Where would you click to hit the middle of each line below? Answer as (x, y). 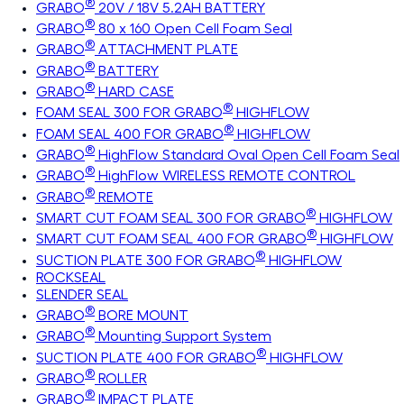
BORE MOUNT (142, 315)
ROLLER (121, 378)
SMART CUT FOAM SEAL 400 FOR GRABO (171, 239)
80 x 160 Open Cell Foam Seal (193, 29)
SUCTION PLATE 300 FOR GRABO (146, 260)
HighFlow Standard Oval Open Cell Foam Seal (247, 155)
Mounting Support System (183, 337)
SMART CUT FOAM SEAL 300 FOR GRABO (171, 218)
